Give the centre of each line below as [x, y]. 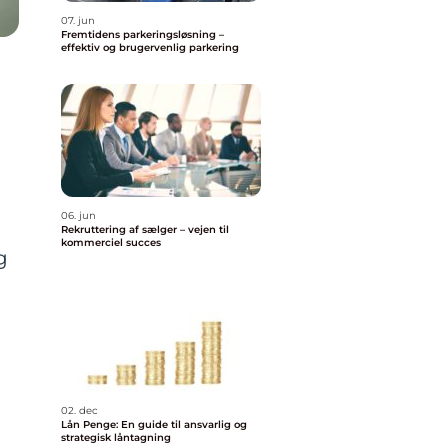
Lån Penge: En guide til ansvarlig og [154, 424]
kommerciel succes [111, 242]
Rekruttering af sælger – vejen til [145, 229]
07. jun [78, 20]
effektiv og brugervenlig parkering [150, 47]
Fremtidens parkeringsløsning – [142, 34]
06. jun [78, 215]
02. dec [79, 410]
